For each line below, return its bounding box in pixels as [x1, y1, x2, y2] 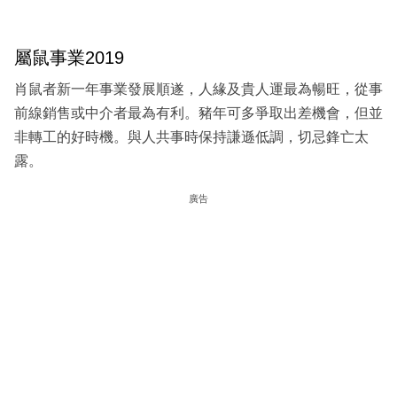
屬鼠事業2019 [14, 48, 124, 68]
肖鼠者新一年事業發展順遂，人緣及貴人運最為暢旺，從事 [14, 81, 383, 97]
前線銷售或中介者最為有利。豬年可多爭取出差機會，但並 [14, 105, 383, 121]
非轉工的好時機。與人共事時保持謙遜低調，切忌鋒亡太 [14, 128, 369, 144]
